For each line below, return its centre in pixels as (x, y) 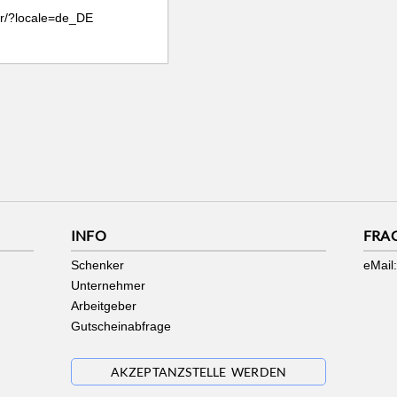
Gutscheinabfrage (121, 326)
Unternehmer (108, 285)
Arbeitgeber (103, 305)
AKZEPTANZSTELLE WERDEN (198, 371)
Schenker (97, 265)
